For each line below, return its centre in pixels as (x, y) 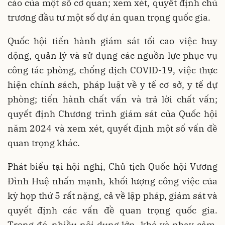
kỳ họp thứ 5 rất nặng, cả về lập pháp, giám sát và (113, 195)
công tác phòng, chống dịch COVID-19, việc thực (113, 70)
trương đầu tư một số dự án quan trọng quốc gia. (109, 17)
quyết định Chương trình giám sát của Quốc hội (113, 114)
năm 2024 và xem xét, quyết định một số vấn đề (113, 128)
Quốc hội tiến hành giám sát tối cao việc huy (113, 41)
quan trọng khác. (44, 143)
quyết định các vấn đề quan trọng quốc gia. (113, 210)
